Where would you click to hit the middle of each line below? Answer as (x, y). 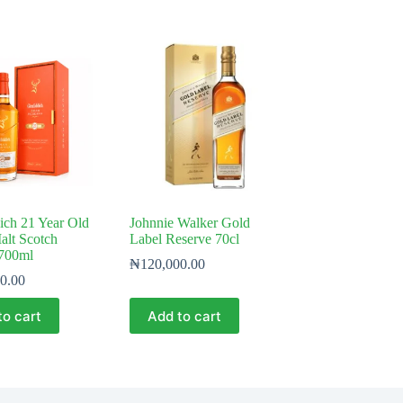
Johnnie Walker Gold (189, 223)
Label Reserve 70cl (184, 239)
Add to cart (184, 316)
